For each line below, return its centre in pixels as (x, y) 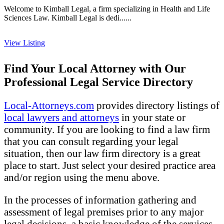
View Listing (24, 43)
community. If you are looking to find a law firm (107, 129)
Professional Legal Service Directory (98, 82)
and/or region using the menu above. (82, 177)
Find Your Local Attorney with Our (95, 69)
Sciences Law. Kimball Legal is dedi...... (68, 17)
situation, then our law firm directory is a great (102, 153)
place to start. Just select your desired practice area (110, 165)
